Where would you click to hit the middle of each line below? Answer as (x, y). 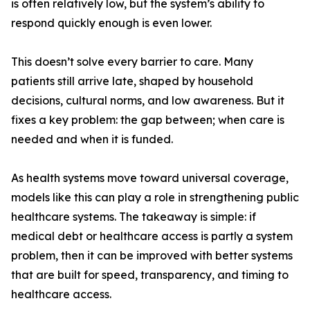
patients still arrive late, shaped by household (132, 81)
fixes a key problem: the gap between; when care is (148, 120)
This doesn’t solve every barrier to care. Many (132, 62)
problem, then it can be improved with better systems (152, 256)
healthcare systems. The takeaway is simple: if (134, 217)
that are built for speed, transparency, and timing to (150, 275)
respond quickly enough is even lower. (111, 23)
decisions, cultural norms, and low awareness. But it (148, 101)
